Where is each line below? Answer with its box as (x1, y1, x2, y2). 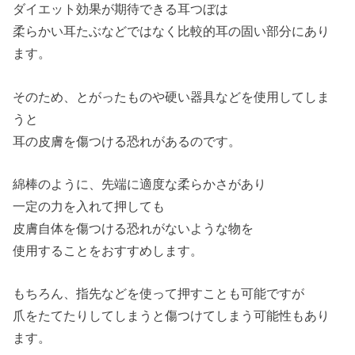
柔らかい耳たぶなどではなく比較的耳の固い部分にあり (13, 24, 330, 39)
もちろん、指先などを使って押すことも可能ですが (13, 286, 305, 301)
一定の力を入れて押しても (13, 198, 166, 213)
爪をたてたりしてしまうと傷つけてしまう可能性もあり (13, 308, 330, 323)
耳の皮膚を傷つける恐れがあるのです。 (13, 133, 242, 148)
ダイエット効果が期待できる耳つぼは (13, 2, 229, 17)
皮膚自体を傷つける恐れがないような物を (13, 220, 254, 235)
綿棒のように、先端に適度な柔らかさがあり (13, 176, 267, 191)
